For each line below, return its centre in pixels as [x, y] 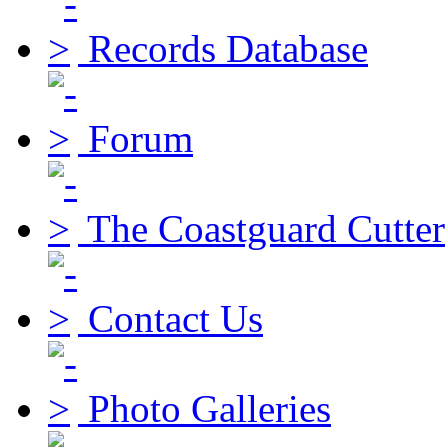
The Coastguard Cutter [266, 229]
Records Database [228, 49]
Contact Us [175, 319]
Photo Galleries [209, 409]
